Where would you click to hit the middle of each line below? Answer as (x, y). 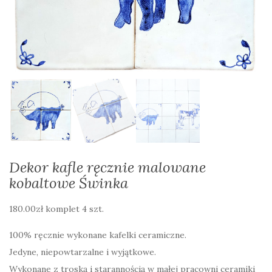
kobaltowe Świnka (69, 183)
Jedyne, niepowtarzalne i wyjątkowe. (83, 252)
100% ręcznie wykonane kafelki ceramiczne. (98, 235)
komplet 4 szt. (75, 209)
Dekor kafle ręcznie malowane (107, 167)
